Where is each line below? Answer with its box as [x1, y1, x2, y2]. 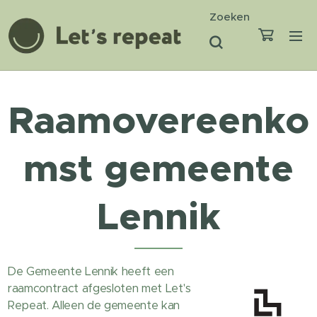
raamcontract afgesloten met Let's [7, 281, 191, 296]
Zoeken [209, 9, 250, 23]
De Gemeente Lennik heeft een [7, 264, 174, 279]
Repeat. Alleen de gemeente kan [7, 298, 180, 313]
